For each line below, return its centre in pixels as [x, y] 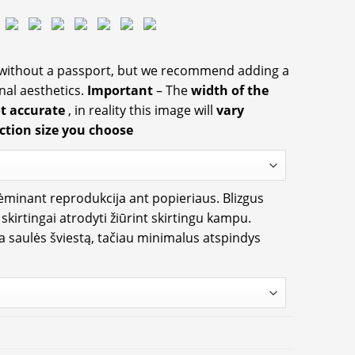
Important [122, 90]
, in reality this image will [142, 110]
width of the [230, 90]
